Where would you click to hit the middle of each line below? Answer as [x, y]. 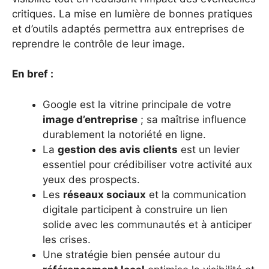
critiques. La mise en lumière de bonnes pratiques [132, 14]
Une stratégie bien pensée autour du [131, 254]
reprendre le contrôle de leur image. [98, 44]
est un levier [209, 149]
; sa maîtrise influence [192, 119]
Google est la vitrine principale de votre [137, 104]
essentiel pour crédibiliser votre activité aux [147, 164]
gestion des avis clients [118, 149]
